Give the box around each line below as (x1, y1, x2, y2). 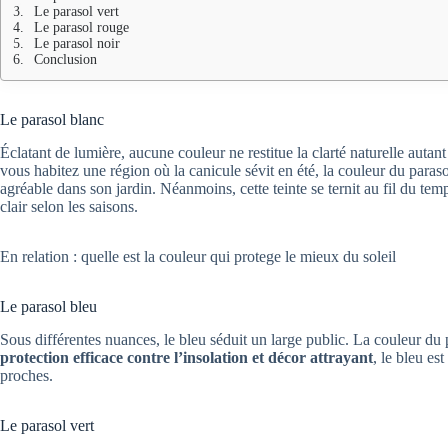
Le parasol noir (34, 36, 120, 52)
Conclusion (34, 52, 97, 68)
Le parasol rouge (34, 20, 129, 36)
